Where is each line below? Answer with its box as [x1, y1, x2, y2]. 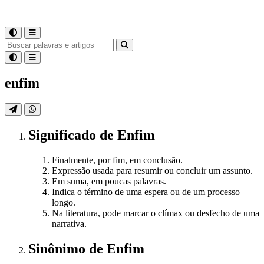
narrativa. [52, 218, 87, 229]
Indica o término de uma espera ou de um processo [52, 186, 240, 197]
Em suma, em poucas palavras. [52, 176, 166, 186]
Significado [28, 127, 100, 143]
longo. [52, 197, 75, 207]
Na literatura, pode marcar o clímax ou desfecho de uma [52, 207, 259, 218]
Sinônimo [28, 240, 89, 256]
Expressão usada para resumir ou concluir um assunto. [52, 165, 253, 176]
